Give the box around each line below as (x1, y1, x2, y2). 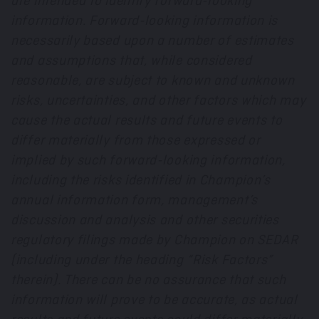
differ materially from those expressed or (11, 133, 261, 148)
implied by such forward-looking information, (11, 153, 286, 168)
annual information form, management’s (11, 193, 258, 208)
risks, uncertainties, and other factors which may (11, 93, 306, 108)
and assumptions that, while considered (11, 53, 252, 68)
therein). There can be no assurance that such (11, 273, 286, 288)
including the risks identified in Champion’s (11, 173, 271, 188)
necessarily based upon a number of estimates (11, 33, 294, 48)
